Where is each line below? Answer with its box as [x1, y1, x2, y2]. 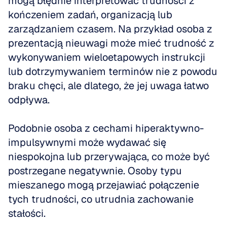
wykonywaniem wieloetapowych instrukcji [8, 51, 205, 64]
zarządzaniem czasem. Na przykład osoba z [8, 22, 212, 35]
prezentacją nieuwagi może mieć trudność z [8, 36, 214, 50]
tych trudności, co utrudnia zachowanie [8, 193, 194, 206]
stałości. [8, 207, 46, 220]
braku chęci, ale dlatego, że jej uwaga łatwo [8, 79, 209, 92]
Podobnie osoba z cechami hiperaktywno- [8, 122, 204, 135]
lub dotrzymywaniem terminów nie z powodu [8, 65, 217, 78]
